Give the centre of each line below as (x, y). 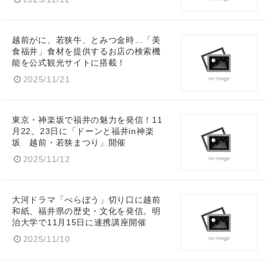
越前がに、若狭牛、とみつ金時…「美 (86, 41)
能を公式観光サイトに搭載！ (69, 63)
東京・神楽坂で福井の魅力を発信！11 (87, 120)
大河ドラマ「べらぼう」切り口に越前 (86, 200)
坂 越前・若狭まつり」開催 (69, 143)
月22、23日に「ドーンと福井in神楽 (83, 132)
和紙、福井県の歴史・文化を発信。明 (86, 212)
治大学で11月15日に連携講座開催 (79, 223)
